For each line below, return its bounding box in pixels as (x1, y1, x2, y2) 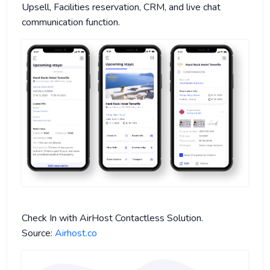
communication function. (22, 15, 120, 29)
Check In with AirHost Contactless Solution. (22, 211, 203, 225)
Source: (22, 226, 52, 240)
